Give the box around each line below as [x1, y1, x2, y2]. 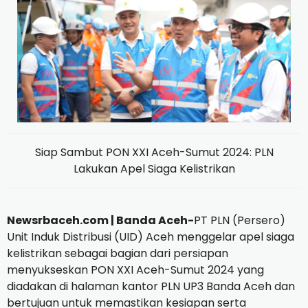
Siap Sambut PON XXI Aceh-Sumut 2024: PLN [34, 144, 274, 160]
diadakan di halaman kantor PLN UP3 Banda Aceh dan [7, 278, 295, 294]
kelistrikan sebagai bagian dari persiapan [7, 245, 228, 261]
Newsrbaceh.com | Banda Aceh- [7, 212, 194, 228]
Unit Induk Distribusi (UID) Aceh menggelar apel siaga [7, 228, 294, 245]
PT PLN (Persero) [194, 212, 285, 228]
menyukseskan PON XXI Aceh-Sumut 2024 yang [7, 261, 267, 278]
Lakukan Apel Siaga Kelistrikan [73, 160, 235, 177]
